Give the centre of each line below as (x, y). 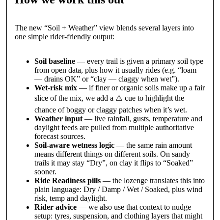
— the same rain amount (153, 145)
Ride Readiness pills (67, 181)
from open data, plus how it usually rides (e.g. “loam (115, 70)
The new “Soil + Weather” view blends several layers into (104, 28)
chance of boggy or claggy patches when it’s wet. (110, 110)
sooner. (45, 172)
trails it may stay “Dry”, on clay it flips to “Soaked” (113, 163)
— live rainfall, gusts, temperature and (142, 119)
